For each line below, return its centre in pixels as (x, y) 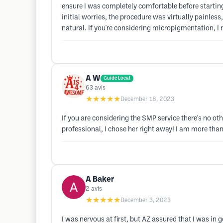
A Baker (100, 179)
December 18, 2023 (147, 99)
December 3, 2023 (146, 200)
